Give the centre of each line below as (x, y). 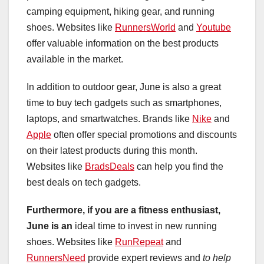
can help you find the (179, 166)
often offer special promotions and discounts (144, 134)
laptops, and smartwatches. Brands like (109, 118)
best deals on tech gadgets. (84, 182)
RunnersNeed (56, 258)
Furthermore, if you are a (81, 210)
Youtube (214, 27)
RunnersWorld (145, 27)
